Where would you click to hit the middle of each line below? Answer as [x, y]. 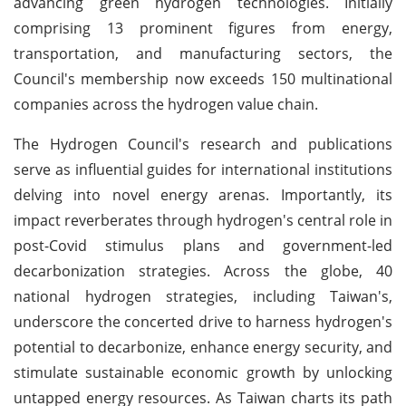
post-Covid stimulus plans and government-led [203, 245]
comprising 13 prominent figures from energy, [203, 28]
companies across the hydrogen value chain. [166, 104]
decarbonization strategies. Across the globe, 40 [203, 271]
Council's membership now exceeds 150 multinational [203, 78]
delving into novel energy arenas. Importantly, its [203, 194]
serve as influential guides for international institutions [203, 169]
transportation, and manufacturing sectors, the [203, 53]
